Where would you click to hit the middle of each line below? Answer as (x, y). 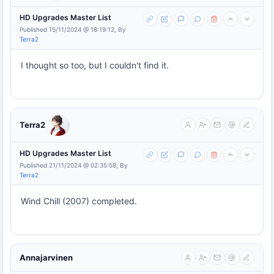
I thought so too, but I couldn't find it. (95, 65)
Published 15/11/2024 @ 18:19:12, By (73, 29)
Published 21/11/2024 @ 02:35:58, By (74, 165)
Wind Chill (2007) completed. (79, 201)
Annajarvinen (46, 258)
